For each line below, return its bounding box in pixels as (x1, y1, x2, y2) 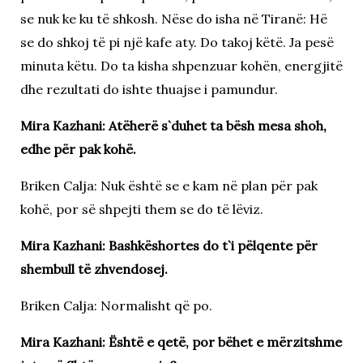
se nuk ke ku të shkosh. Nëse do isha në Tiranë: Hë (19, 10, 327, 27)
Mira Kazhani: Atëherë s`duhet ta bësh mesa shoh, (19, 117, 327, 134)
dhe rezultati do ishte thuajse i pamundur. (19, 80, 278, 97)
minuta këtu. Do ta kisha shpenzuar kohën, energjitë (19, 57, 343, 74)
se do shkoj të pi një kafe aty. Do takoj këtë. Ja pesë (19, 33, 334, 50)
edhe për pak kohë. (19, 140, 136, 157)
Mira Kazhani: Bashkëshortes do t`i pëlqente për (19, 237, 318, 254)
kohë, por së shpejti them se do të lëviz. (19, 200, 263, 217)
